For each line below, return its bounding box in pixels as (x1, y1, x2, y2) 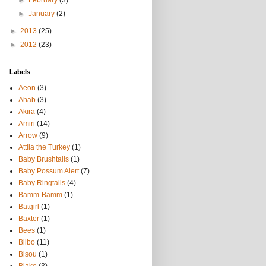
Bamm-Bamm (18, 191, 62, 199)
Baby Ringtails (18, 179, 65, 187)
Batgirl (18, 202, 39, 211)
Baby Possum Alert (18, 167, 79, 175)
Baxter (18, 214, 39, 223)
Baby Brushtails (18, 155, 69, 163)
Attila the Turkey (18, 143, 70, 151)
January (28, 9, 57, 18)
